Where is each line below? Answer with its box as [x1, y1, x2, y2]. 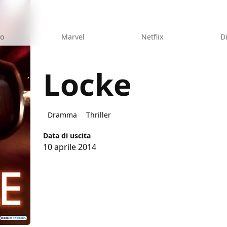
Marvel [61, 32, 85, 42]
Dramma [48, 109, 78, 120]
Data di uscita [43, 130, 91, 140]
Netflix [141, 32, 164, 42]
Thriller [86, 109, 111, 120]
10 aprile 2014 [43, 141, 97, 153]
